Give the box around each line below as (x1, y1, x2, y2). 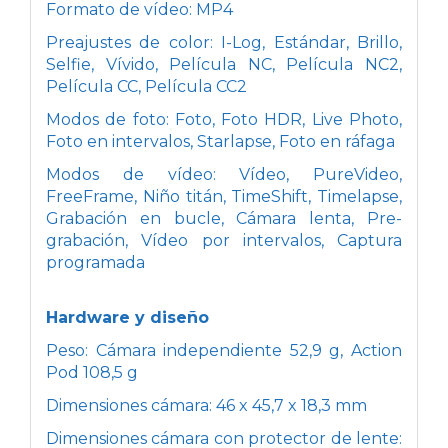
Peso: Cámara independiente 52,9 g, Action (46, 340, 402, 360)
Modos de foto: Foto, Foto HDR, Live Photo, (46, 109, 402, 129)
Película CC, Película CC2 (46, 76, 247, 96)
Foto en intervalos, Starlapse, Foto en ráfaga (46, 131, 395, 151)
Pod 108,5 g (46, 362, 138, 382)
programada (46, 252, 145, 272)
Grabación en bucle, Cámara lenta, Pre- (46, 208, 402, 228)
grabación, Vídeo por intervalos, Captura (46, 230, 402, 250)
